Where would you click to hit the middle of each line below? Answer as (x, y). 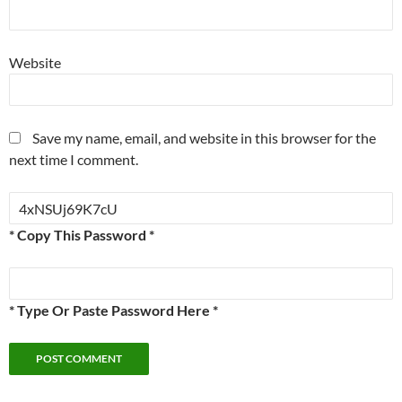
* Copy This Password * (82, 235)
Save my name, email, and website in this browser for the (204, 138)
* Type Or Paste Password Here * (114, 310)
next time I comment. (74, 160)
